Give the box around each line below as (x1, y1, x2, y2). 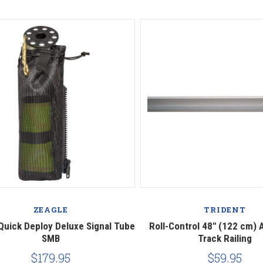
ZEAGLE (33, 204, 68, 215)
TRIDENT (204, 204, 246, 215)
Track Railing (198, 232, 252, 245)
